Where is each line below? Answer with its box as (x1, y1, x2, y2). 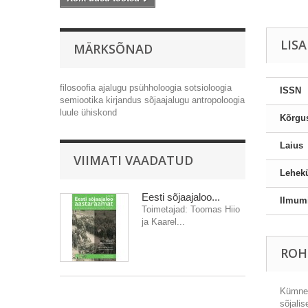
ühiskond (81, 107, 117, 118)
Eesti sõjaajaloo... (142, 191, 220, 203)
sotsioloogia (184, 82, 232, 93)
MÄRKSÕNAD (74, 41, 153, 57)
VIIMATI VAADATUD (74, 152, 193, 168)
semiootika (60, 95, 106, 105)
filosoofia (60, 82, 98, 93)
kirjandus (106, 95, 144, 105)
